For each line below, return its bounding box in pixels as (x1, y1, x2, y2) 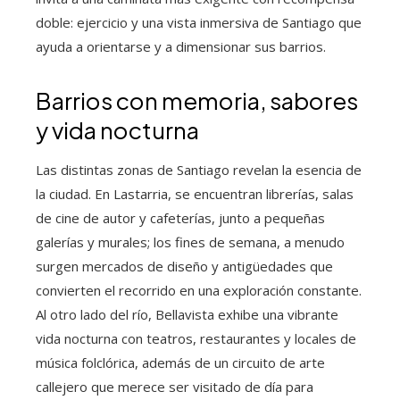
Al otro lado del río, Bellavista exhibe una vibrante (36, 305, 338, 324)
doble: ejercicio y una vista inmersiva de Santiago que (36, 13, 362, 32)
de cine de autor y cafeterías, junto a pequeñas (36, 209, 325, 228)
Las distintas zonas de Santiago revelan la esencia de (36, 161, 362, 179)
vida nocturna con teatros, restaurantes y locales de (36, 329, 356, 348)
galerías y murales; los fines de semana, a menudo (36, 233, 345, 252)
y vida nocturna (36, 115, 199, 146)
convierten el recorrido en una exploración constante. (36, 281, 362, 300)
